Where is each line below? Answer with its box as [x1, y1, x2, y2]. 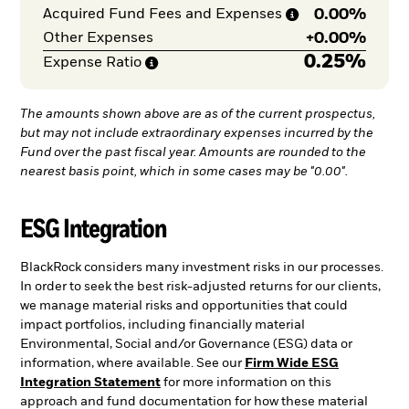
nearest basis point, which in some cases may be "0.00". [20, 164, 348, 178]
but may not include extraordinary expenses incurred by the [20, 126, 373, 140]
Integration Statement [20, 376, 161, 390]
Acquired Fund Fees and [42, 7, 212, 23]
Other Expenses [42, 31, 153, 47]
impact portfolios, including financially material [20, 319, 305, 332]
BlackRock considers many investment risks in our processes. [20, 261, 383, 275]
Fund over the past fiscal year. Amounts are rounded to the [20, 145, 366, 159]
